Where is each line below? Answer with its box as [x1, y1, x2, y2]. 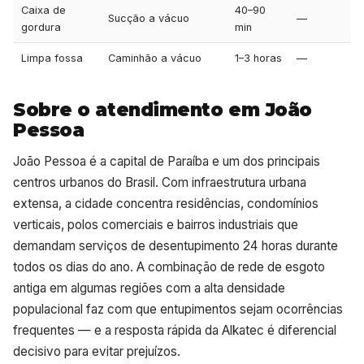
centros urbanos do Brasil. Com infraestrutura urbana [13, 175, 306, 191]
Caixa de [20, 4, 66, 17]
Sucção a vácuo [107, 12, 189, 25]
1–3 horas [234, 52, 282, 65]
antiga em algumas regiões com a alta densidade [13, 280, 285, 297]
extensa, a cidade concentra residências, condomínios [13, 196, 318, 212]
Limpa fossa [20, 52, 83, 65]
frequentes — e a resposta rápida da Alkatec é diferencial [13, 323, 336, 339]
